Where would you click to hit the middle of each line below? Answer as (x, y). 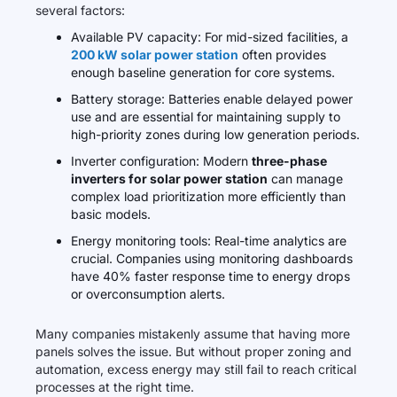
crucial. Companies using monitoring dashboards (212, 258)
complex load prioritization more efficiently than (208, 196)
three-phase (289, 161)
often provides (282, 54)
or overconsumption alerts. (148, 294)
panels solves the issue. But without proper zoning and (194, 351)
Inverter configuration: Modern (161, 161)
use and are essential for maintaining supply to (206, 117)
